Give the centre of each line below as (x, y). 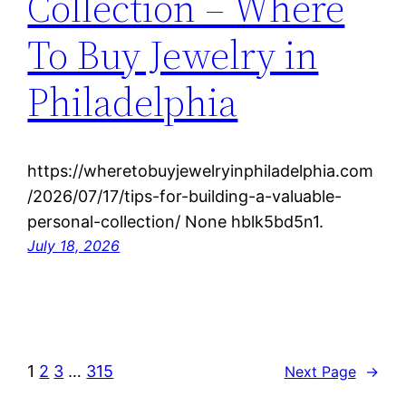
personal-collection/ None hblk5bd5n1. (176, 222)
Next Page (320, 371)
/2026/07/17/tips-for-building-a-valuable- (185, 197)
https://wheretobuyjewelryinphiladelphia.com (201, 171)
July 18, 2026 (74, 246)
